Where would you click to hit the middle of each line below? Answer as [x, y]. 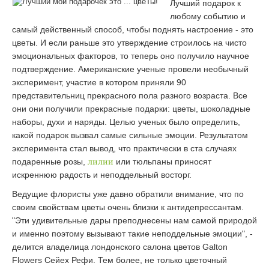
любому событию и [208, 16]
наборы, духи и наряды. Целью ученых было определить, [126, 122]
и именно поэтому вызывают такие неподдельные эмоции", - [132, 234]
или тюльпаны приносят [162, 162]
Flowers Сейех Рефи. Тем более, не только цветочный [119, 260]
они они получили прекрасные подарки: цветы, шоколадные [131, 109]
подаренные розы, [50, 162]
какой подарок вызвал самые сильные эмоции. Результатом [130, 135]
